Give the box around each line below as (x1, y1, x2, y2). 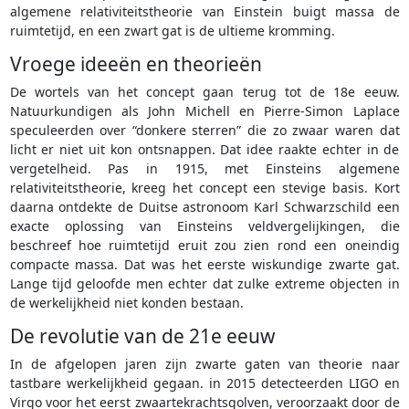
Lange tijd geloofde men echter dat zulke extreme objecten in (9, 275, 400, 293)
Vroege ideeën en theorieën (9, 51, 262, 78)
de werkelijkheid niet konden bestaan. (9, 294, 244, 312)
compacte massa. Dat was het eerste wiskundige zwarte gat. (9, 256, 400, 274)
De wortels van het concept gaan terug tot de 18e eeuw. (9, 83, 400, 101)
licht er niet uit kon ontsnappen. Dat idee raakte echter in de (9, 141, 400, 159)
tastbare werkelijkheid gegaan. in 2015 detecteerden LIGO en (9, 374, 400, 393)
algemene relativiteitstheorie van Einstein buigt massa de (9, 3, 400, 21)
